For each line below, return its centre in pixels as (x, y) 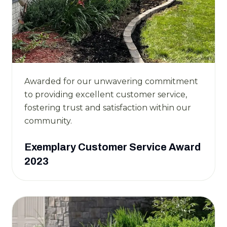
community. (48, 121)
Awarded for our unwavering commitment (111, 81)
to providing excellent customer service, (106, 94)
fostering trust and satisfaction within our (108, 107)
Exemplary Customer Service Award (112, 147)
